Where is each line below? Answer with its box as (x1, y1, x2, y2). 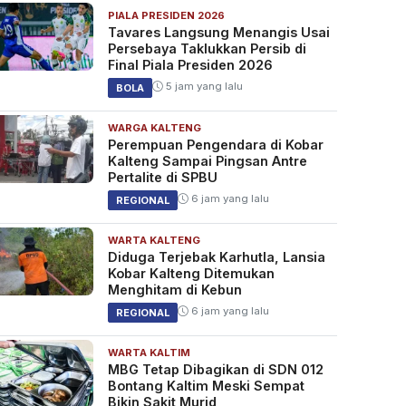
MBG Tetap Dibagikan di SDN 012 (107, 362, 324, 378)
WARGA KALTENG (107, 121, 201, 135)
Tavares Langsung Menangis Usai (107, 24, 330, 41)
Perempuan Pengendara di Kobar (107, 137, 324, 153)
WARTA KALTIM (107, 346, 190, 360)
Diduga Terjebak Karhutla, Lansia (107, 249, 325, 266)
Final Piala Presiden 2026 (107, 57, 273, 73)
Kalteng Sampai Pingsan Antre (107, 153, 307, 169)
